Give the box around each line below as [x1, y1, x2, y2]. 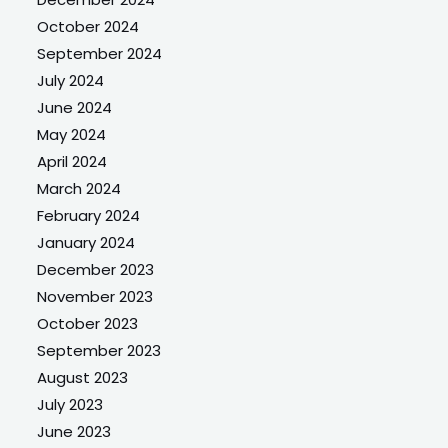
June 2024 [37, 96, 113, 118]
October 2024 [37, 15, 140, 37]
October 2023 [37, 312, 139, 334]
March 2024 [37, 177, 122, 199]
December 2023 [37, 258, 155, 280]
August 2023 [37, 366, 129, 388]
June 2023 [37, 420, 112, 442]
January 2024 [37, 231, 136, 253]
